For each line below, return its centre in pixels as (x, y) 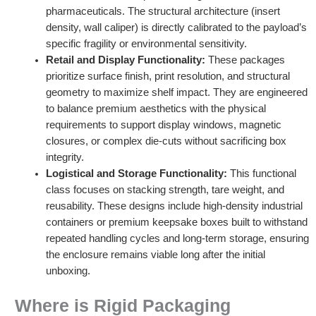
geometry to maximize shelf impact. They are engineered (176, 93)
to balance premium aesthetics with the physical (156, 109)
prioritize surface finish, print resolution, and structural (168, 77)
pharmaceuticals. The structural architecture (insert (163, 12)
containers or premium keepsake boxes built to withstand (176, 223)
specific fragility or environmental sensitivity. (146, 44)
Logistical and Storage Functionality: (136, 174)
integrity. (65, 158)
